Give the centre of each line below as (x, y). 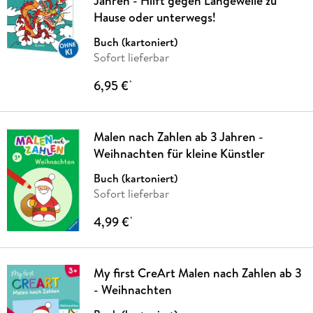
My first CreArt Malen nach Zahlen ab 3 (197, 272)
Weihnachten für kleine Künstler (179, 153)
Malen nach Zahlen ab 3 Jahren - (178, 136)
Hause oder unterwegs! (154, 17)
